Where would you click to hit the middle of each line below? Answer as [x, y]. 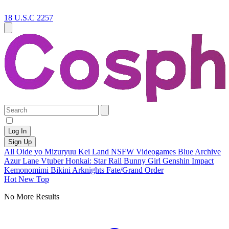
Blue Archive [199, 152]
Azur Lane [22, 161]
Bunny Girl [143, 161]
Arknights [89, 170]
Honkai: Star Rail [95, 161]
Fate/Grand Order [135, 170]
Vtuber [53, 161]
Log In [17, 131]
